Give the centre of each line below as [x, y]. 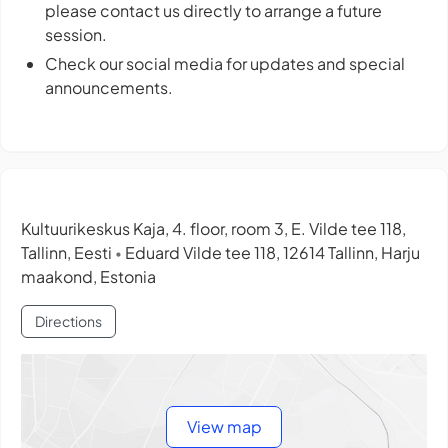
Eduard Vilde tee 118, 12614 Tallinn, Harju [271, 253]
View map [224, 426]
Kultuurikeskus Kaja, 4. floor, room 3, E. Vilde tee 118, [213, 229]
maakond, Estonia [88, 277]
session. [76, 35]
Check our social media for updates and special [225, 63]
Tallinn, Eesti [68, 253]
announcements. [109, 87]
